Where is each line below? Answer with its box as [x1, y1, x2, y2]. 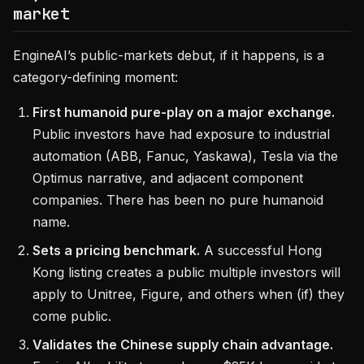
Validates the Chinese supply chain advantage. [32, 336, 333, 353]
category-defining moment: [13, 69, 178, 85]
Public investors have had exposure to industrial [32, 126, 330, 142]
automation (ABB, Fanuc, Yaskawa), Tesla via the [32, 148, 338, 164]
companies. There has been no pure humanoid [32, 192, 323, 208]
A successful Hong [200, 242, 322, 258]
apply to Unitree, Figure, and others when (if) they [32, 286, 344, 302]
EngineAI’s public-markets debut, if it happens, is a [13, 47, 324, 63]
